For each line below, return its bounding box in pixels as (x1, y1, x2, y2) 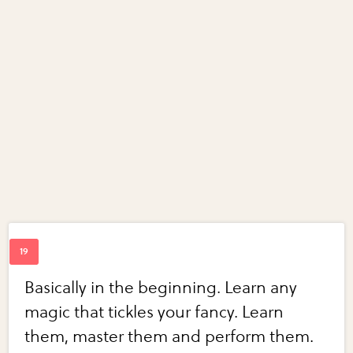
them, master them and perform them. (24, 327, 314, 347)
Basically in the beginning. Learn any (24, 278, 298, 299)
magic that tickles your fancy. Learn (24, 303, 284, 323)
